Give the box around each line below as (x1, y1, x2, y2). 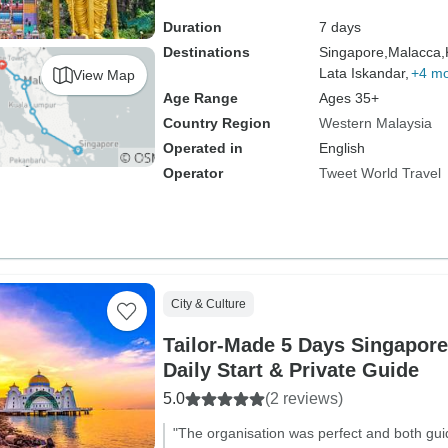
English (318, 140, 365, 156)
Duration (162, 19, 222, 35)
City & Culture (170, 297, 246, 311)
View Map (72, 66, 135, 83)
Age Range (162, 90, 238, 106)
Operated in (162, 140, 243, 156)
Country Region (162, 115, 271, 131)
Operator (162, 165, 223, 181)
